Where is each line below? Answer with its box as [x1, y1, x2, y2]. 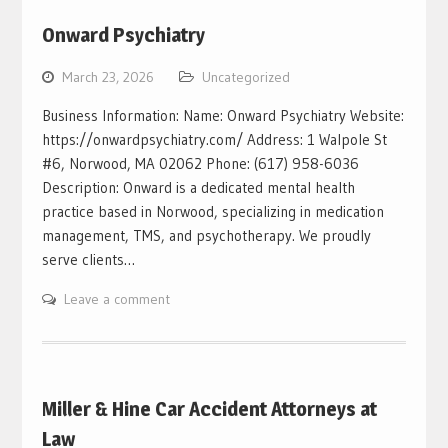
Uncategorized [201, 67, 290, 86]
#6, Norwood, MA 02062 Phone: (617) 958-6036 [41, 153, 359, 173]
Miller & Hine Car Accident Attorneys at [41, 396, 377, 421]
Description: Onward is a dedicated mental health [41, 177, 355, 197]
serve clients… [41, 249, 135, 269]
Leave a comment [63, 289, 170, 308]
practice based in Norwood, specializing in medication [41, 201, 384, 221]
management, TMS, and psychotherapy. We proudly [41, 225, 371, 245]
